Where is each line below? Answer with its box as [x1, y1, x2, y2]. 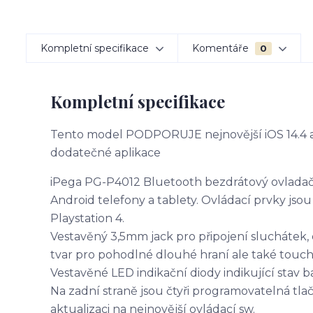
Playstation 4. [50, 212, 124, 225]
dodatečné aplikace [50, 146, 161, 159]
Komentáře [192, 42, 252, 54]
